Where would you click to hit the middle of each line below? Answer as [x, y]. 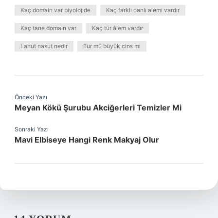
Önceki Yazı [31, 97]
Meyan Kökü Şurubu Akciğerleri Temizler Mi [98, 108]
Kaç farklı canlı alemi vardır [143, 10]
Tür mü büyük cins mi [112, 46]
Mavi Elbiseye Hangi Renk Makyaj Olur [87, 140]
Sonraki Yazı [32, 129]
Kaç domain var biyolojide [55, 10]
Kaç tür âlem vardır [118, 28]
